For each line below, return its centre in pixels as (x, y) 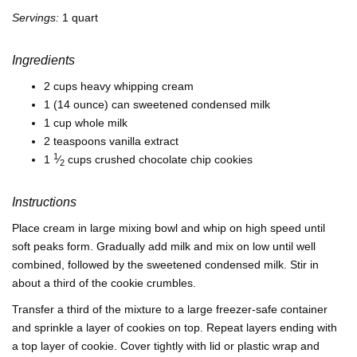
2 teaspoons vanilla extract (111, 141)
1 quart (78, 18)
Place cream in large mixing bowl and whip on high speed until (169, 228)
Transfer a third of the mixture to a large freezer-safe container (170, 310)
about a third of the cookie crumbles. (104, 283)
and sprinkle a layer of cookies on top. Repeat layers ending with (175, 328)
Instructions (44, 202)
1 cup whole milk (86, 123)
